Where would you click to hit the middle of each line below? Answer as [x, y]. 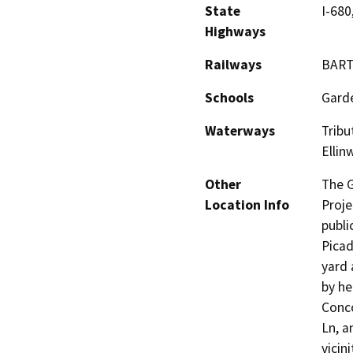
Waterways [240, 130]
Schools [229, 97]
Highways [235, 31]
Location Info [247, 204]
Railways [233, 64]
